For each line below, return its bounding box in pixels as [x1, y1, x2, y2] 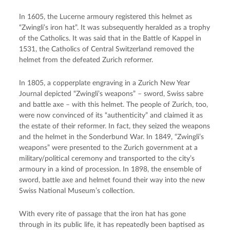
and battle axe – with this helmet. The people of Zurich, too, [19, 101, 208, 108]
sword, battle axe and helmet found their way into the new [19, 176, 205, 184]
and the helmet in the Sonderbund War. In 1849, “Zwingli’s [19, 133, 204, 141]
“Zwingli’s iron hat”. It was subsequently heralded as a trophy [19, 24, 210, 31]
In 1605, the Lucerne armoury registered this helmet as [19, 13, 193, 21]
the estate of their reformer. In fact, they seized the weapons [19, 122, 210, 130]
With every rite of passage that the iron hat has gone [19, 210, 186, 218]
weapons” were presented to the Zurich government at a [19, 144, 198, 151]
